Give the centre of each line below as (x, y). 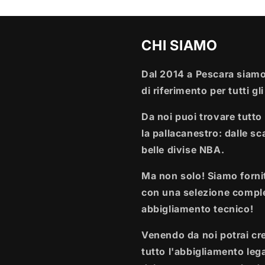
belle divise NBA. (183, 150)
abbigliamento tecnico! (198, 209)
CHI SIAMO (180, 45)
